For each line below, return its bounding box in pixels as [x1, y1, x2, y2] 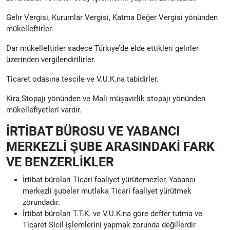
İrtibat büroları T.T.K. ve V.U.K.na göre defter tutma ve [23, 208, 202, 218]
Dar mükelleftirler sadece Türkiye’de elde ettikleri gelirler [6, 43, 199, 53]
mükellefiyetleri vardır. [6, 105, 82, 114]
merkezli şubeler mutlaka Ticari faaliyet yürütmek [23, 186, 191, 196]
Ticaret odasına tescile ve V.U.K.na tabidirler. [6, 74, 159, 84]
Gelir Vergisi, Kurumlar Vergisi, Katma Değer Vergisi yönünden [6, 12, 218, 22]
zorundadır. [23, 197, 60, 207]
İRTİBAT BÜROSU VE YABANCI [6, 123, 180, 139]
